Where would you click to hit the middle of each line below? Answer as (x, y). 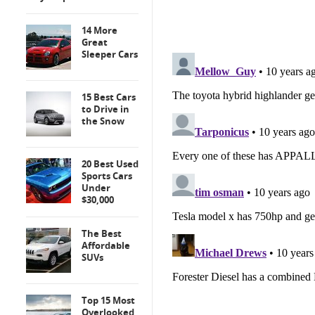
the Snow (103, 121)
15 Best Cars (109, 97)
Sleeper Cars (110, 54)
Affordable (106, 245)
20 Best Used (110, 164)
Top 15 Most (108, 300)
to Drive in (105, 109)
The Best (102, 233)
